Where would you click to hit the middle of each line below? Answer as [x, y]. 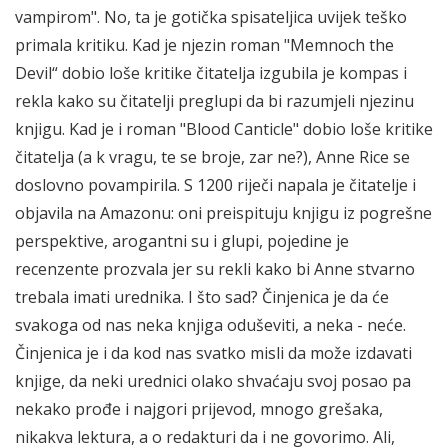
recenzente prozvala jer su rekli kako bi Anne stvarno [215, 269]
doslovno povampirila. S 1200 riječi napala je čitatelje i [215, 185]
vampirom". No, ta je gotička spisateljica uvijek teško [211, 17]
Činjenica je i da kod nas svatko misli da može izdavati [213, 353]
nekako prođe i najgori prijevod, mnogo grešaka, [199, 409]
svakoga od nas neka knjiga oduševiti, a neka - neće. [210, 325]
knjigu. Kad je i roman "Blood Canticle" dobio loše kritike [224, 129]
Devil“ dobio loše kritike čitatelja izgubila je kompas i [211, 73]
